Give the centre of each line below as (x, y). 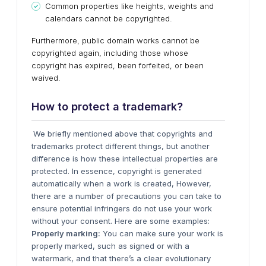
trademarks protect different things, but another (121, 146)
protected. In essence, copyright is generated (117, 171)
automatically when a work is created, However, (121, 183)
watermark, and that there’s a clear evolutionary (121, 258)
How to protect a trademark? (107, 107)
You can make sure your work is (162, 233)
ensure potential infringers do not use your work (122, 208)
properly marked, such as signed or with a (110, 246)
